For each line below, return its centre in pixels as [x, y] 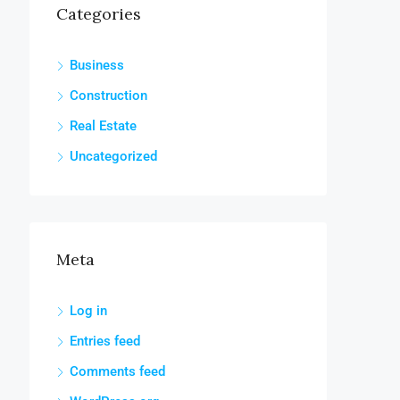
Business [97, 65]
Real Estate [103, 126]
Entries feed [105, 341]
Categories [99, 14]
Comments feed [117, 371]
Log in [88, 311]
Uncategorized [113, 156]
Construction [108, 96]
